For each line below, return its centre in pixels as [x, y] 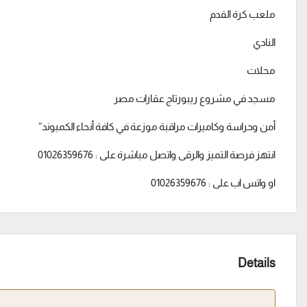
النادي [264, 42]
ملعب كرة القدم [243, 14]
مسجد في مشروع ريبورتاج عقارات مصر [195, 98]
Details [257, 263]
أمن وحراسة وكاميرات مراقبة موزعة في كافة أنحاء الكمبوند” [157, 126]
